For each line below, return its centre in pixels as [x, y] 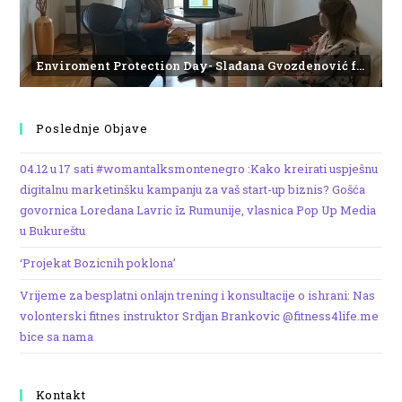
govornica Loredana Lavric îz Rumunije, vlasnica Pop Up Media [198, 210]
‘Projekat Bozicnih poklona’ [98, 263]
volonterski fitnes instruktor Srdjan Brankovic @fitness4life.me [200, 316]
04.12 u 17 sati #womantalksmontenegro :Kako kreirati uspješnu [199, 169]
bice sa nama [57, 337]
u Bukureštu [53, 231]
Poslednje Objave [92, 129]
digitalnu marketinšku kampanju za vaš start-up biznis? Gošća [193, 190]
